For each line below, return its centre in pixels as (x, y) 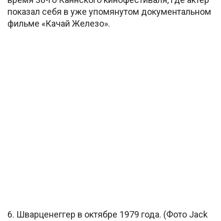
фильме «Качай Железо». (59, 23)
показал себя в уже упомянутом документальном (109, 11)
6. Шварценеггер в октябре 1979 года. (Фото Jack (108, 215)
